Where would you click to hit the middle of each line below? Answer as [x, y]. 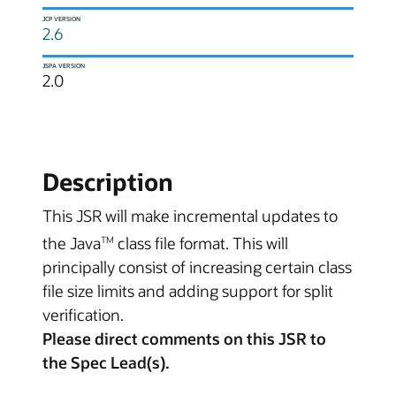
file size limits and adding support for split [188, 290]
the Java [72, 243]
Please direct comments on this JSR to [184, 338]
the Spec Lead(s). [106, 362]
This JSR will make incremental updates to [190, 215]
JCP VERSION [61, 18]
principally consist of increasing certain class [197, 267]
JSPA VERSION [64, 66]
